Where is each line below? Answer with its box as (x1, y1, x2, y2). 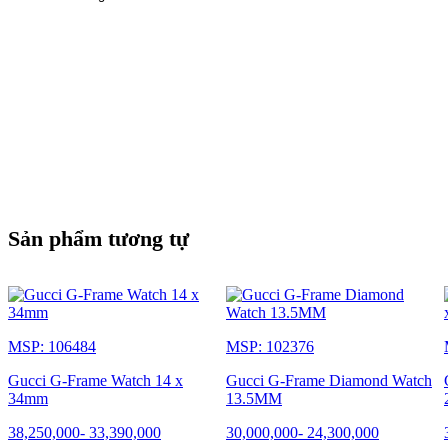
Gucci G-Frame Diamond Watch (226, 371, 432, 389)
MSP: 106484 (8, 337, 96, 355)
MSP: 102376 (226, 337, 314, 355)
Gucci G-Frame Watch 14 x (8, 371, 183, 389)
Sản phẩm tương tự (8, 225, 189, 251)
